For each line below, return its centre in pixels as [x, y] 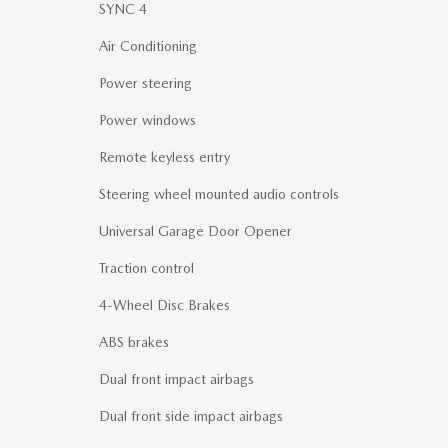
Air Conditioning [148, 46]
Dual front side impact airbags [191, 416]
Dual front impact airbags [176, 379]
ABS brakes [134, 342]
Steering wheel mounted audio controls [219, 194]
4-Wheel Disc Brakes [164, 305]
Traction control [146, 268]
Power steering [145, 83]
